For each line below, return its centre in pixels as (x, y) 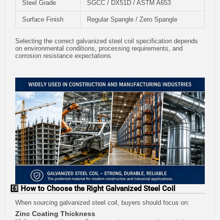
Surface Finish (43, 19)
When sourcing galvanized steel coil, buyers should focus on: (102, 202)
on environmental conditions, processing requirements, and (99, 49)
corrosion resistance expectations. (64, 56)
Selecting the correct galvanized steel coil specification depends (107, 41)
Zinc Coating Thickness (55, 214)
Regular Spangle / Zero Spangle (132, 19)
